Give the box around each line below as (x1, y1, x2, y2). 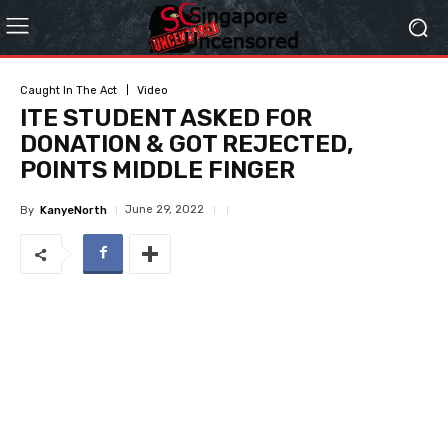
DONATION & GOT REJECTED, (20, 130, 354, 158)
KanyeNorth (40, 203, 107, 217)
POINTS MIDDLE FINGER (20, 156, 295, 184)
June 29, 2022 (125, 203, 204, 216)
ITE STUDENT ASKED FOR (20, 104, 312, 132)
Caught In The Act (20, 83, 117, 97)
